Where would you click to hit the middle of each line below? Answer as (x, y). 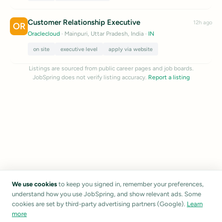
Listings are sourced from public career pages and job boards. (111, 68)
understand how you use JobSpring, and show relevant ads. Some (107, 194)
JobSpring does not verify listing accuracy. (90, 77)
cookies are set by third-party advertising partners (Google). (99, 204)
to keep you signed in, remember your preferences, (130, 184)
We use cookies (34, 184)
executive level (79, 49)
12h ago (203, 23)
